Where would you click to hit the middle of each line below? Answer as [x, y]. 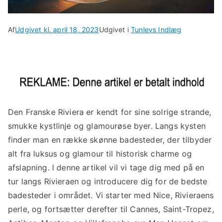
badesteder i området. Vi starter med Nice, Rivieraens [111, 195]
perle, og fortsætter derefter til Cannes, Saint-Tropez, [111, 209]
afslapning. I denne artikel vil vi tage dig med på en [106, 167]
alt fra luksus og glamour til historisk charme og [100, 153]
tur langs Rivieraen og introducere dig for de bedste [108, 181]
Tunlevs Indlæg [156, 29]
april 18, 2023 [76, 29]
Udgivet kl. [34, 29]
